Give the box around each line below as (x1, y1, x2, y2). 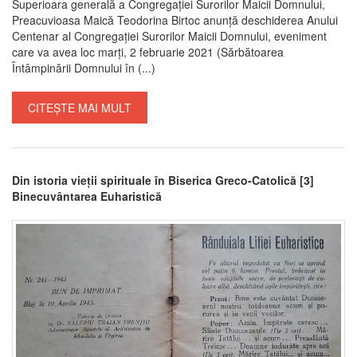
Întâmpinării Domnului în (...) (12, 60, 155, 76)
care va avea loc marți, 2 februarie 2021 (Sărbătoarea (12, 44, 284, 61)
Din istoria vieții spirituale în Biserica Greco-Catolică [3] (12, 172, 314, 189)
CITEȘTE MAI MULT (28, 100, 131, 116)
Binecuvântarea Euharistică (12, 188, 162, 205)
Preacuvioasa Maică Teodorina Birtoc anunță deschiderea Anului (12, 12, 338, 29)
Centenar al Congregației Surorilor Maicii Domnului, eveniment (12, 28, 327, 45)
